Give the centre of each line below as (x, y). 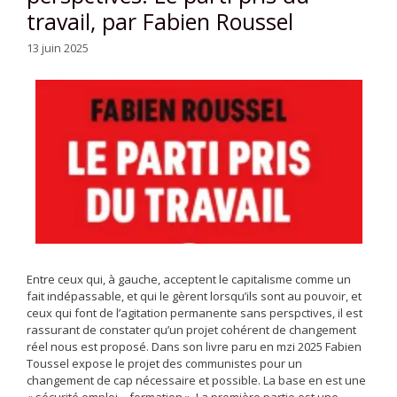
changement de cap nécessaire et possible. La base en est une (196, 381)
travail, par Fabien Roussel (160, 21)
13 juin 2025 (58, 48)
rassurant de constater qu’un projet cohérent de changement (191, 330)
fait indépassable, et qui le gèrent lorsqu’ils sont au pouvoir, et (194, 296)
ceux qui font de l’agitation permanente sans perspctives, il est (195, 313)
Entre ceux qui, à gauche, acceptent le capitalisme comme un (189, 280)
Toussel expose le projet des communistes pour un (164, 364)
